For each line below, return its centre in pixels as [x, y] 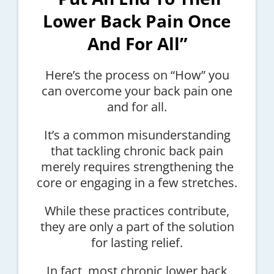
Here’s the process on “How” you [137, 75]
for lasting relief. [137, 243]
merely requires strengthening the [137, 167]
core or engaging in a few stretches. [137, 183]
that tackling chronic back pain [137, 151]
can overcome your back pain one [137, 91]
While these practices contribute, [137, 211]
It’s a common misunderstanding [137, 135]
